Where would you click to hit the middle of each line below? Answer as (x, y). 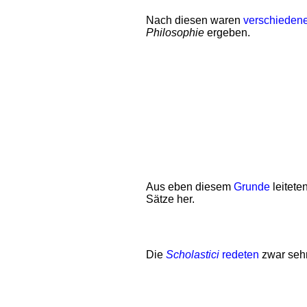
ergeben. (227, 33)
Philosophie (175, 33)
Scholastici (193, 255)
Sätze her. (170, 199)
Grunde (252, 187)
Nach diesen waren (195, 20)
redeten (241, 255)
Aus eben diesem (190, 187)
